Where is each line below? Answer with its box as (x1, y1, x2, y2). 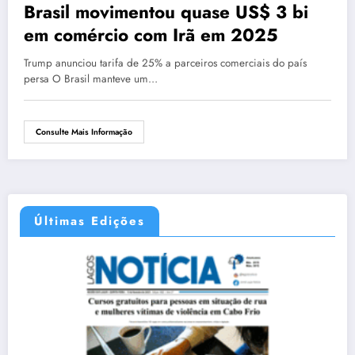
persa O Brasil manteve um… (24, 71, 158, 87)
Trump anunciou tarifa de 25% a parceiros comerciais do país (24, 55, 307, 71)
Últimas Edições (34, 212, 145, 230)
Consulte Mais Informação (36, 126, 132, 139)
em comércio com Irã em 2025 (24, 22, 278, 48)
